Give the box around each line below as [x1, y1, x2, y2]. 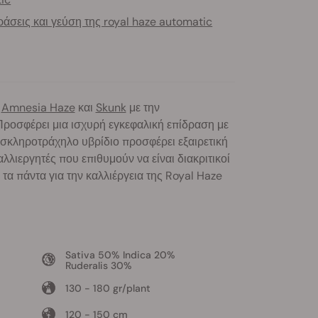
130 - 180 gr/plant [65, 281, 150, 295]
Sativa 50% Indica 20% [65, 248, 175, 261]
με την [126, 99, 160, 115]
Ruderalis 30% [65, 258, 132, 272]
